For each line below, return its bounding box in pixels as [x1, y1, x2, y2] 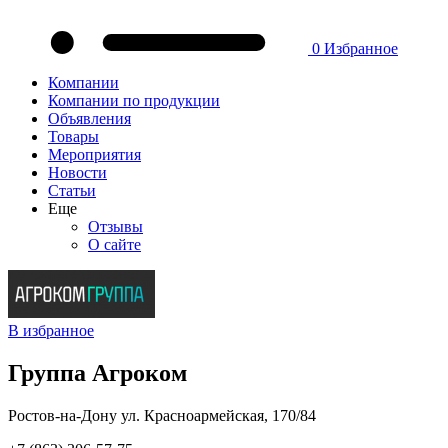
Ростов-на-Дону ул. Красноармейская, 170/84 [8, 406, 316, 424]
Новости [48, 164, 107, 181]
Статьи [48, 182, 96, 199]
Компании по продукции [48, 92, 220, 109]
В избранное [8, 322, 94, 339]
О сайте [88, 236, 141, 253]
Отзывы [88, 218, 143, 235]
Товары [48, 128, 99, 145]
